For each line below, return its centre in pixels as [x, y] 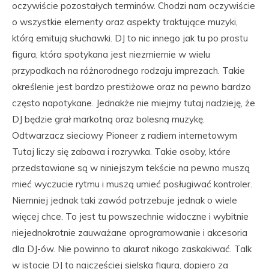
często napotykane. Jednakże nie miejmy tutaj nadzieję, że [134, 103]
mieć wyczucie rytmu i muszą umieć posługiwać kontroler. [132, 184]
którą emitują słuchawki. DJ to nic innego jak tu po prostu [130, 38]
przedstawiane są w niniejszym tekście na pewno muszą [131, 168]
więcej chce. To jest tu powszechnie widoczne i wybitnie [130, 216]
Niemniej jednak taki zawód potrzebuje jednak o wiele [125, 200]
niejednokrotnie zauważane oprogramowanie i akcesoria [130, 233]
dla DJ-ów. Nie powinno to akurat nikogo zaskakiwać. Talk [132, 249]
